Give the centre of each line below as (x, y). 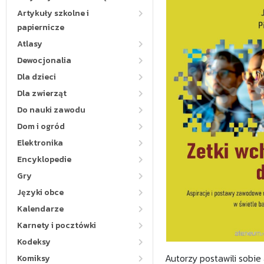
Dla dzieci (37, 77)
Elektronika (40, 143)
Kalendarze (40, 209)
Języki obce (40, 192)
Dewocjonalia (44, 60)
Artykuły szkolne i (53, 13)
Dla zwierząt (42, 93)
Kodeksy (34, 242)
